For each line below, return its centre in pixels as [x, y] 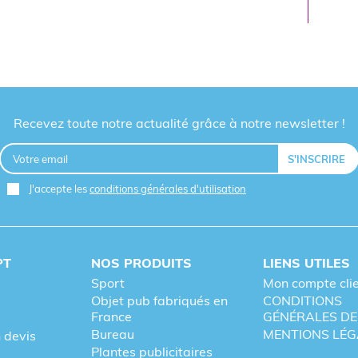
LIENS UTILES [306, 263]
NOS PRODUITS [142, 263]
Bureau [113, 334]
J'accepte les [59, 189]
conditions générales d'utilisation [168, 189]
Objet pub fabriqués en [160, 300]
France [112, 316]
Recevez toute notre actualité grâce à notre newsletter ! [179, 123]
